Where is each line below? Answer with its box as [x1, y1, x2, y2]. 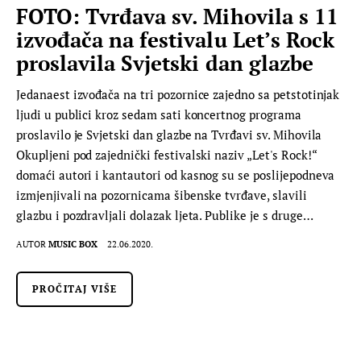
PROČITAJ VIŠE [32, 282, 118, 295]
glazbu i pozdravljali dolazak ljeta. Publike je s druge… [16, 206, 313, 223]
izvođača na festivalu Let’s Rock [16, 25, 334, 53]
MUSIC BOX [48, 238, 98, 250]
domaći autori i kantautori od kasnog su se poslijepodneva [16, 166, 335, 183]
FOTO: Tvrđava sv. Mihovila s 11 [16, 2, 338, 30]
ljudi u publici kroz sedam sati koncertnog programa [16, 106, 301, 122]
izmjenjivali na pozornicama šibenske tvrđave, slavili [16, 186, 307, 203]
